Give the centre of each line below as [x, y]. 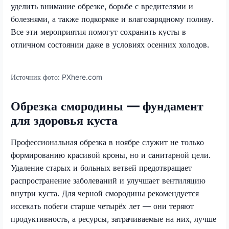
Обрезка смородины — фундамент [107, 106]
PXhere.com [82, 77]
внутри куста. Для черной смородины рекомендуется [105, 193]
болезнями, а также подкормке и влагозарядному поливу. [112, 19]
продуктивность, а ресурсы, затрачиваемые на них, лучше [113, 219]
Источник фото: [36, 77]
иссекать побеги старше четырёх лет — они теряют [102, 206]
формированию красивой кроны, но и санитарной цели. [111, 155]
